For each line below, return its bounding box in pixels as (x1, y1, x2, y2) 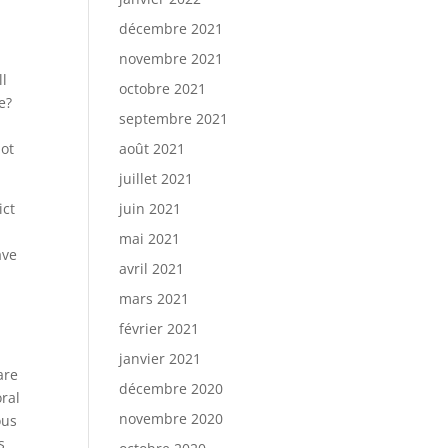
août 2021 (119, 139, 186, 158)
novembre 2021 (119, 49, 224, 68)
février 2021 (119, 319, 200, 338)
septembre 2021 (119, 109, 229, 128)
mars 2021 (119, 289, 190, 308)
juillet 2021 (119, 169, 194, 188)
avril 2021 (119, 259, 185, 278)
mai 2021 (119, 229, 181, 248)
